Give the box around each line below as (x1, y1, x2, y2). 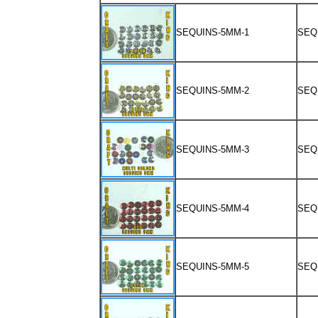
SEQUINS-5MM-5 (176, 261, 249, 272)
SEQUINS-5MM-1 (176, 27, 252, 38)
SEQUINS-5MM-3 (176, 144, 252, 155)
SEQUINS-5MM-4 (176, 203, 252, 214)
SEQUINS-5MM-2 (176, 85, 252, 96)
